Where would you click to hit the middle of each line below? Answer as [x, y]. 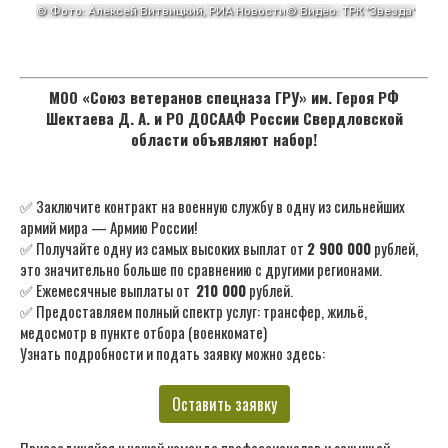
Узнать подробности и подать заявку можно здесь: [172, 352]
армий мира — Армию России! [108, 226]
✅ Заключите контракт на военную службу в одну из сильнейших [212, 205]
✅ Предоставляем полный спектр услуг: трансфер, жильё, [193, 310]
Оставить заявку [224, 403]
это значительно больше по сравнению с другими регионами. [201, 268]
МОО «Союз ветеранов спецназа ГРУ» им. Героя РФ [224, 96]
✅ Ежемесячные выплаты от [108, 289]
